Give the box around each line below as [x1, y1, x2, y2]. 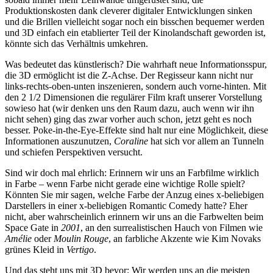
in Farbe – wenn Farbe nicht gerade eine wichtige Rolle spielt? [5, 178, 245, 189]
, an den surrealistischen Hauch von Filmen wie [80, 222, 263, 233]
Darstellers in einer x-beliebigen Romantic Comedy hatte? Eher [5, 200, 247, 211]
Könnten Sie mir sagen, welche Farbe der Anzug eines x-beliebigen [5, 189, 264, 200]
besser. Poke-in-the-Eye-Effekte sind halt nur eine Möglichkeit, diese [5, 124, 268, 135]
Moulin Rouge [54, 233, 108, 244]
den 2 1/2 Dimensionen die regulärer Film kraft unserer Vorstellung [5, 91, 262, 102]
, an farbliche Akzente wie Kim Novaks [108, 233, 261, 244]
